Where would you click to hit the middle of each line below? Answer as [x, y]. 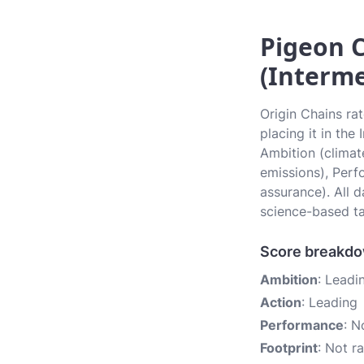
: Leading [329, 302]
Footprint [289, 348]
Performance [302, 325]
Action [281, 302]
